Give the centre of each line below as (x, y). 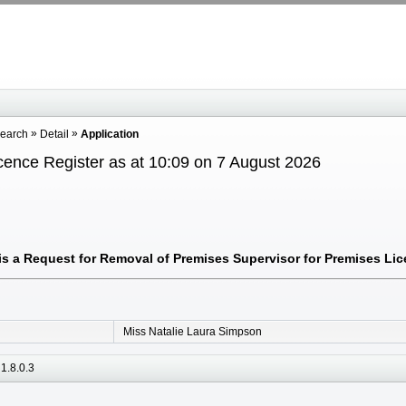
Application (110, 134)
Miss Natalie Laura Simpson (193, 331)
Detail (54, 134)
